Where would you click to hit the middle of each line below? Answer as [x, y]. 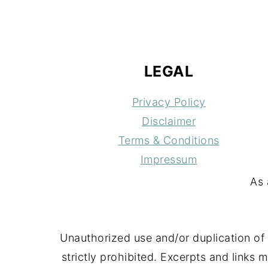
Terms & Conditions [169, 141]
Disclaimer [169, 121]
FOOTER [88, 23]
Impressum [169, 160]
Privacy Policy [169, 102]
